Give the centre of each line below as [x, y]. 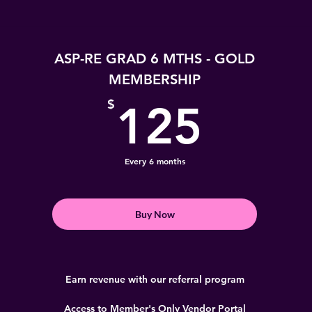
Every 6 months [155, 161]
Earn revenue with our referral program [155, 279]
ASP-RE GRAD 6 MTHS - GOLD [155, 58]
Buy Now [155, 214]
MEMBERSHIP [155, 79]
